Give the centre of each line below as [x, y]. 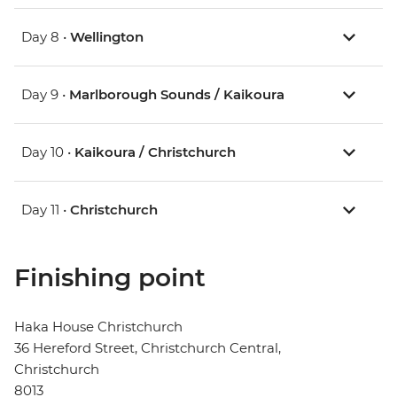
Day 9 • [45, 95]
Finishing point [110, 278]
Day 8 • [46, 37]
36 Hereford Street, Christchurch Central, [148, 348]
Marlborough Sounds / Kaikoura [177, 95]
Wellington [107, 37]
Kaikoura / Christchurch [155, 152]
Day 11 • [46, 210]
